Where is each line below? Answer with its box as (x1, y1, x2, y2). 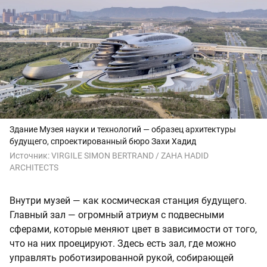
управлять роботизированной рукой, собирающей (10, 252, 234, 264)
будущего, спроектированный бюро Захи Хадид (10, 136, 196, 147)
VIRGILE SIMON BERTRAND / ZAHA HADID (51, 151, 209, 161)
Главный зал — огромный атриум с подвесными (10, 209, 224, 221)
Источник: (10, 151, 51, 161)
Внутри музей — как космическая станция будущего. (10, 195, 247, 207)
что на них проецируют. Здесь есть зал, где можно (10, 238, 236, 250)
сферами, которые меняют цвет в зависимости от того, (10, 223, 257, 235)
